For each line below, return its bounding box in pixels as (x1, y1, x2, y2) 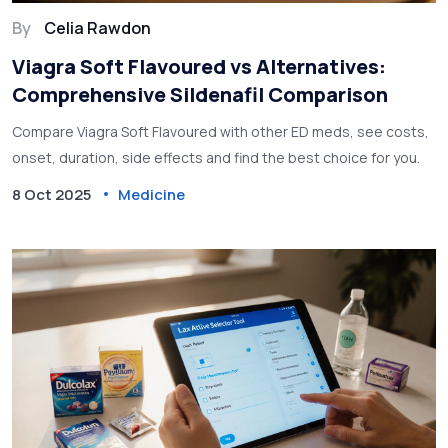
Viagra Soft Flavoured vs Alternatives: (12, 52, 386, 80)
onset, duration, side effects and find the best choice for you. (12, 147, 420, 167)
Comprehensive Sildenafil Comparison (12, 80, 388, 108)
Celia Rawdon (44, 16, 151, 39)
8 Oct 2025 (12, 183, 91, 205)
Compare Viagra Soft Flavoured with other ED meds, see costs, (12, 121, 429, 141)
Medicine (118, 183, 185, 205)
